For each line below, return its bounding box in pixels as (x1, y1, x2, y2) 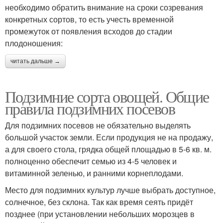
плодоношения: (5, 37, 63, 49)
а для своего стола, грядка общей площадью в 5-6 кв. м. (5, 143, 212, 155)
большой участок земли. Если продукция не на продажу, (5, 131, 213, 143)
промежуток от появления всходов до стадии (5, 25, 172, 37)
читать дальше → (10, 57, 60, 65)
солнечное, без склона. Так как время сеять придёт (5, 196, 193, 208)
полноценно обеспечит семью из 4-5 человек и (5, 155, 177, 167)
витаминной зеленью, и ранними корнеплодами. (5, 167, 183, 179)
